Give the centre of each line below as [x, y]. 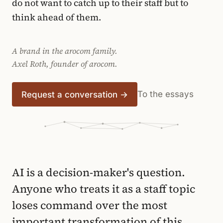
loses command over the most [90, 205]
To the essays [166, 94]
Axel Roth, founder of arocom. [65, 64]
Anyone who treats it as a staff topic [104, 189]
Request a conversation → [75, 94]
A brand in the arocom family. [65, 51]
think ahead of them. [56, 17]
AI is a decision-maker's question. [99, 172]
